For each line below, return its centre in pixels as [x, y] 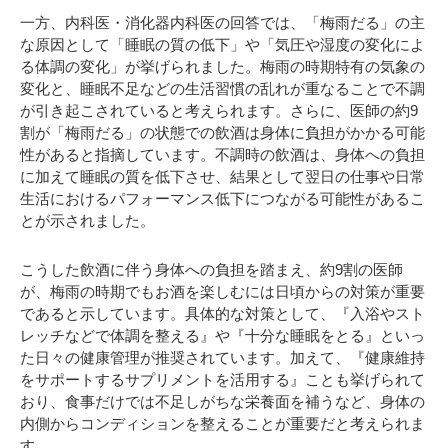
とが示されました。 [87, 220]
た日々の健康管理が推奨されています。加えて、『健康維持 [222, 357]
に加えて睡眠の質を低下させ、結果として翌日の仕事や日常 [222, 176]
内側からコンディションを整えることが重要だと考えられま [222, 423]
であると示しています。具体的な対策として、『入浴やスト [222, 313]
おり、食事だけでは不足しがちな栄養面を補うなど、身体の [222, 401]
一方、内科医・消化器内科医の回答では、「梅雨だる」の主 [222, 22]
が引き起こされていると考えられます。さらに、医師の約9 [219, 110]
